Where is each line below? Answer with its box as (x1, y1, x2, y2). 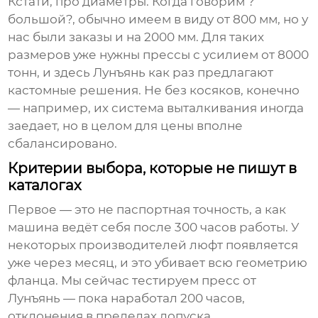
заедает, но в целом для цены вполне (8, 119, 243, 133)
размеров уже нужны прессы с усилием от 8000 (8, 48, 309, 62)
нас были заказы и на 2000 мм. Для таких (8, 30, 265, 45)
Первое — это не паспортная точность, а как (8, 202, 287, 217)
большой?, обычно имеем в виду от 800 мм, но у (8, 12, 309, 27)
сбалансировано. (8, 136, 118, 151)
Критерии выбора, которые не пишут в (8, 160, 297, 177)
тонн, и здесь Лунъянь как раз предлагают (8, 65, 274, 80)
